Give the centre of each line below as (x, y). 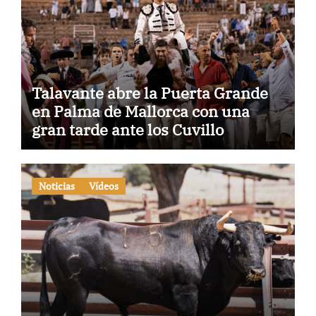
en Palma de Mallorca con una (140, 111)
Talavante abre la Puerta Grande (150, 93)
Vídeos (103, 186)
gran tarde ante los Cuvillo (127, 130)
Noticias (56, 186)
